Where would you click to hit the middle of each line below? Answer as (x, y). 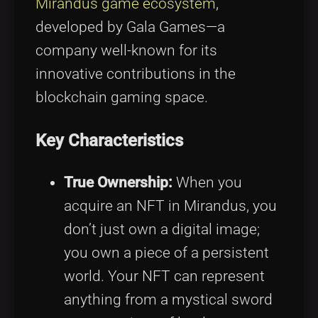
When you (207, 182)
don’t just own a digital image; (162, 229)
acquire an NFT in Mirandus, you (170, 205)
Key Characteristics (109, 140)
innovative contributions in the (136, 74)
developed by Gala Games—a (130, 27)
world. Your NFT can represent (164, 276)
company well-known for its (126, 51)
